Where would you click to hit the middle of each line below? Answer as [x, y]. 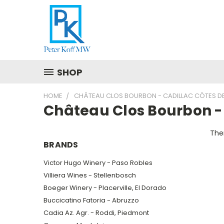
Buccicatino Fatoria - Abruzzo [91, 200]
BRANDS [61, 145]
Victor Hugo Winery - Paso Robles [98, 162]
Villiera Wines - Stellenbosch [90, 175]
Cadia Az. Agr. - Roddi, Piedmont [96, 212]
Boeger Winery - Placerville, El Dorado [105, 187]
